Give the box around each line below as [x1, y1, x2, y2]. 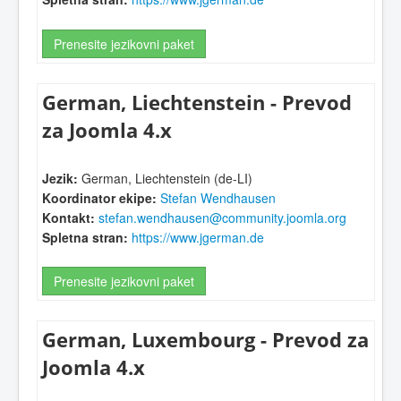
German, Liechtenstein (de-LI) [78, 168, 252, 187]
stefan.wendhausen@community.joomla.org [98, 208, 346, 226]
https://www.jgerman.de [132, 227, 264, 246]
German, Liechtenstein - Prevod [42, 88, 352, 116]
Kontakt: [42, 208, 95, 226]
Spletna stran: [42, 227, 128, 246]
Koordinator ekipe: [42, 188, 157, 207]
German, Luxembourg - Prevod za [42, 326, 369, 354]
